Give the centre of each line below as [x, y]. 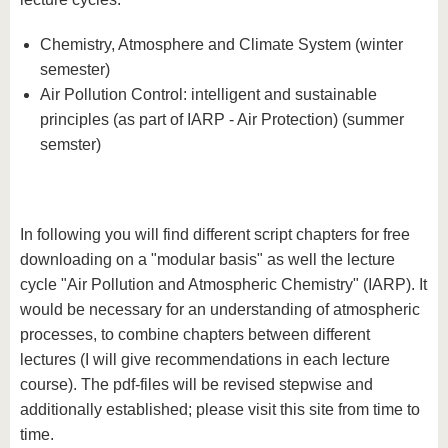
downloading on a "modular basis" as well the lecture [207, 259]
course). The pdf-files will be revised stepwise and [196, 384]
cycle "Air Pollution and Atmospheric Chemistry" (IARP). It [223, 284]
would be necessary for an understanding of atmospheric [220, 309]
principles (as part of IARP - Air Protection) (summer [222, 119]
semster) [70, 144]
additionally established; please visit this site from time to [220, 409]
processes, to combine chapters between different [195, 334]
